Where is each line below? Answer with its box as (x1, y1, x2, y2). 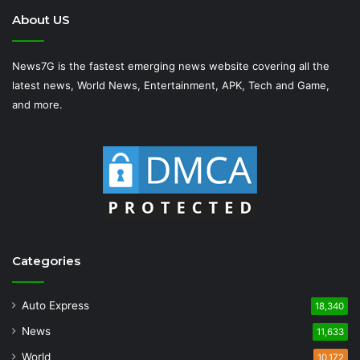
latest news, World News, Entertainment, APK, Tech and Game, (12, 78, 329, 92)
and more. (12, 97, 63, 111)
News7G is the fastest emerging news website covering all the (12, 59, 329, 72)
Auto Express (22, 298, 89, 312)
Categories (12, 252, 80, 268)
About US (12, 11, 70, 27)
